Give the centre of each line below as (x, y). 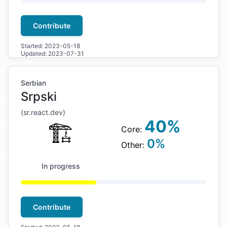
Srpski (39, 97)
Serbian (33, 83)
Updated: (34, 53)
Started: (33, 46)
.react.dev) (47, 112)
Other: (134, 145)
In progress (61, 166)
